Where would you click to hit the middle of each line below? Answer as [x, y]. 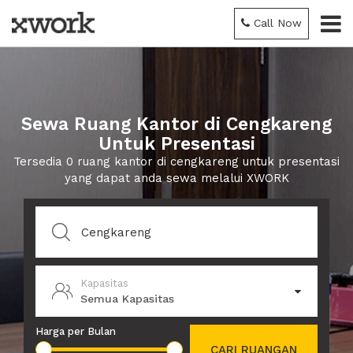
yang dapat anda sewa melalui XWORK [176, 178]
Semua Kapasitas [127, 298]
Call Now [278, 23]
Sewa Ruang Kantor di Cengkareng [176, 124]
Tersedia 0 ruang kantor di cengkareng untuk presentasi [176, 162]
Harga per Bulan [76, 331]
